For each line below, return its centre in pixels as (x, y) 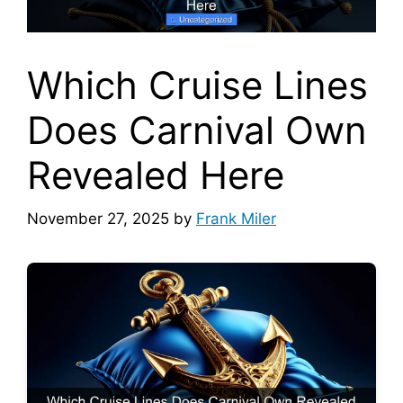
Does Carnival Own (197, 130)
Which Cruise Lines (197, 85)
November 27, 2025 (98, 219)
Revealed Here (156, 175)
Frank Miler (236, 219)
